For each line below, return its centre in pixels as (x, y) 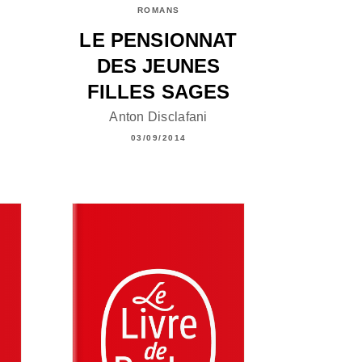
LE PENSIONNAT (158, 40)
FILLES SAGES (158, 92)
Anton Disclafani (158, 116)
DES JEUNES (158, 66)
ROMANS (158, 11)
